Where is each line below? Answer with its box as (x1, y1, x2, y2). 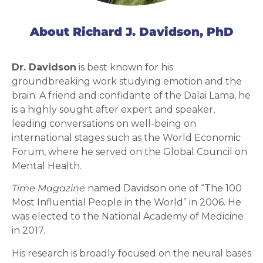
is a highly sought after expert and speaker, (12, 103, 215, 115)
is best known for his (76, 61, 173, 73)
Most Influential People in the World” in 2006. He (12, 197, 241, 208)
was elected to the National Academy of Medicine (12, 211, 244, 222)
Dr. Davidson (12, 61, 76, 73)
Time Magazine (12, 183, 85, 194)
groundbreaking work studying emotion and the (12, 75, 242, 87)
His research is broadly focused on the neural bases (12, 247, 251, 259)
